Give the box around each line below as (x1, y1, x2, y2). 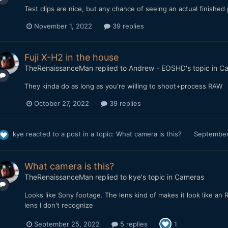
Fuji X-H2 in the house (24, 52, 119, 63)
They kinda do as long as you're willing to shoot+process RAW (24, 82, 222, 91)
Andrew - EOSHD (128, 64, 186, 73)
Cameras (174, 172, 204, 181)
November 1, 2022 (34, 22, 92, 31)
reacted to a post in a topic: (23, 130, 116, 138)
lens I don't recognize (24, 201, 93, 209)
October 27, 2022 (34, 99, 89, 108)
